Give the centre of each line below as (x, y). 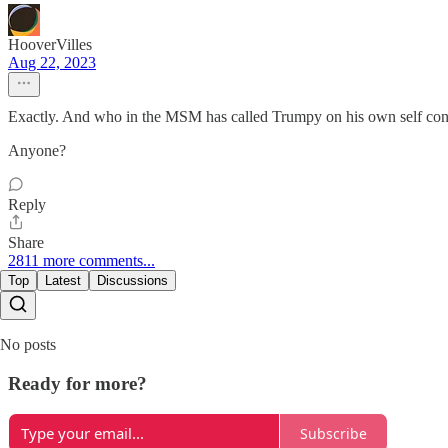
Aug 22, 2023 (52, 62)
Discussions (132, 280)
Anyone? (37, 150)
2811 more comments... (81, 260)
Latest (63, 280)
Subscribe (333, 433)
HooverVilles (50, 44)
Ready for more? (77, 383)
